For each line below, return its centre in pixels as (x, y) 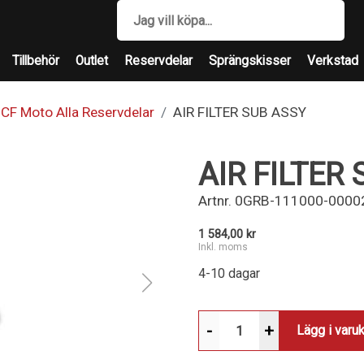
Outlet (92, 61)
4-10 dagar (229, 273)
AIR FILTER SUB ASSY (240, 112)
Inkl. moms (223, 247)
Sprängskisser (250, 61)
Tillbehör (36, 61)
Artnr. (215, 201)
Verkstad (333, 61)
